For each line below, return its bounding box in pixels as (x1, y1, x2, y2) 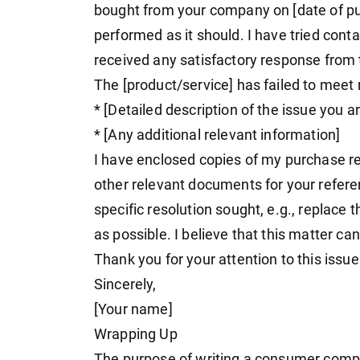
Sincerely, (94, 276, 157, 293)
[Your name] (94, 301, 173, 318)
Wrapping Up (94, 326, 178, 343)
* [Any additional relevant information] (94, 127, 341, 144)
